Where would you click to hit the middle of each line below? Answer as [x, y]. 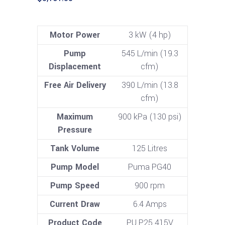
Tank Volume [75, 149]
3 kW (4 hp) [150, 35]
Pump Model [75, 167]
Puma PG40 [150, 167]
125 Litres [150, 149]
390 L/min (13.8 [150, 85]
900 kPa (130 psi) [150, 117]
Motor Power [75, 35]
